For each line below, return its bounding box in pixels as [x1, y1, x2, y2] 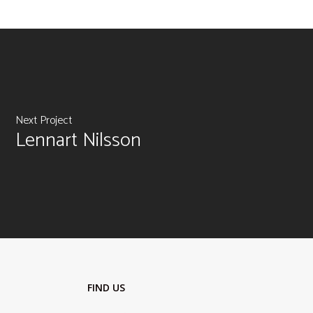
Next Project [15, 111, 72, 131]
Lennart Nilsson [15, 124, 141, 157]
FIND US [87, 280, 126, 294]
